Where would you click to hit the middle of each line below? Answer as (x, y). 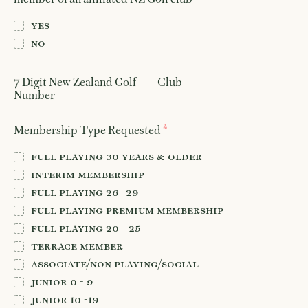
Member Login (53, 23)
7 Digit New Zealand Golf (75, 82)
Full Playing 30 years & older (117, 156)
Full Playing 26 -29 (85, 191)
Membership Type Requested (88, 130)
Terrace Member (77, 245)
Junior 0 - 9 (62, 281)
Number (34, 95)
